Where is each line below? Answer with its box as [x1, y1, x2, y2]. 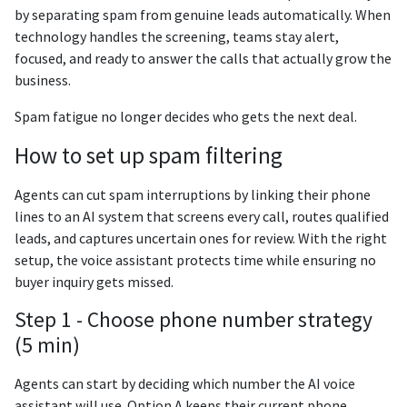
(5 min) [15, 332, 80, 359]
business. [15, 71, 71, 90]
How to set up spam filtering [15, 141, 283, 171]
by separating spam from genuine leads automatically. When [15, 5, 391, 25]
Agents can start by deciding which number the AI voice [15, 374, 355, 393]
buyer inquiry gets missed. [15, 273, 174, 292]
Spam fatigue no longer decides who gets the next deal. [15, 107, 357, 126]
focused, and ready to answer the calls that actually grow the [15, 49, 392, 68]
